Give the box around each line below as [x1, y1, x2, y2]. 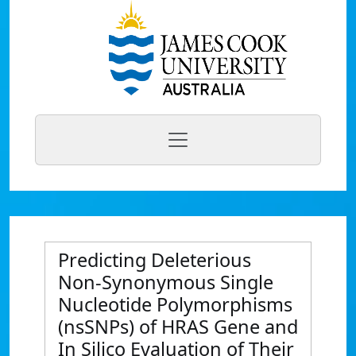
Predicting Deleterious [58, 247, 251, 273]
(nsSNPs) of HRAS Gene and [58, 314, 298, 339]
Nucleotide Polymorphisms [58, 292, 292, 317]
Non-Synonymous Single [58, 269, 273, 295]
